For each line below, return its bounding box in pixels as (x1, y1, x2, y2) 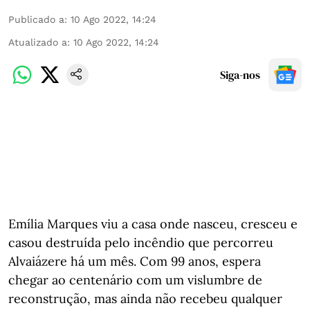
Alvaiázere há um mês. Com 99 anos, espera (8, 253, 261, 269)
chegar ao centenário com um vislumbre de (8, 272, 262, 288)
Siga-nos (220, 67, 260, 82)
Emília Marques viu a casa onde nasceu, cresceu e (8, 216, 298, 232)
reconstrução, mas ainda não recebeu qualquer (8, 291, 282, 307)
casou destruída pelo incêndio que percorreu (8, 235, 273, 250)
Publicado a (8, 14, 64, 25)
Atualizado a (8, 37, 67, 48)
